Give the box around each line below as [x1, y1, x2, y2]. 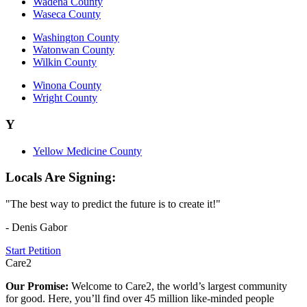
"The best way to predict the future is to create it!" [5, 197, 221, 210]
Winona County [33, 79, 101, 92]
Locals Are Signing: [5, 170, 116, 185]
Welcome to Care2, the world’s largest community [71, 280, 287, 292]
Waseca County [33, 8, 101, 21]
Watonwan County [33, 44, 114, 56]
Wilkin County [33, 56, 97, 69]
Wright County [33, 92, 97, 104]
